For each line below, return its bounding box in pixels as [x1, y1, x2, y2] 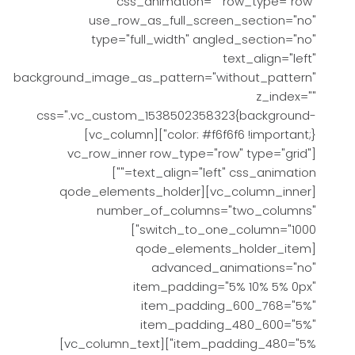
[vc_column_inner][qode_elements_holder [59, 183, 200, 200]
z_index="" [256, 88, 316, 105]
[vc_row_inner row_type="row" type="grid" [67, 145, 311, 162]
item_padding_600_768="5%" [141, 297, 316, 314]
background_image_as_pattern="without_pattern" [13, 69, 316, 86]
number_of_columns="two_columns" [97, 202, 316, 219]
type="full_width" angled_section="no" [91, 31, 316, 48]
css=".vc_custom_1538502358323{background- [36, 107, 316, 124]
